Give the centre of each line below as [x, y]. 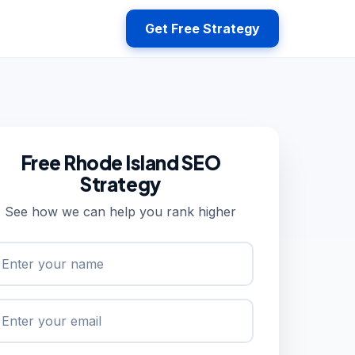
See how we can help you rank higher [120, 212]
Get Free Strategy [202, 29]
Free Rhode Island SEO [120, 162]
